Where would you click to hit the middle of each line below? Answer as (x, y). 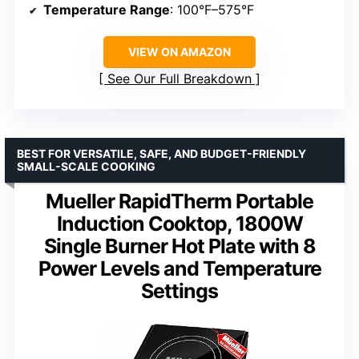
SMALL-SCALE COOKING (86, 166)
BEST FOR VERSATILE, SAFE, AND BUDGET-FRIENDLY (161, 153)
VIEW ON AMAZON (179, 51)
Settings (179, 290)
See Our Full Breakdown (179, 78)
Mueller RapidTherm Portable (179, 201)
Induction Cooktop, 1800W (179, 223)
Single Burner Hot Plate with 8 (179, 246)
